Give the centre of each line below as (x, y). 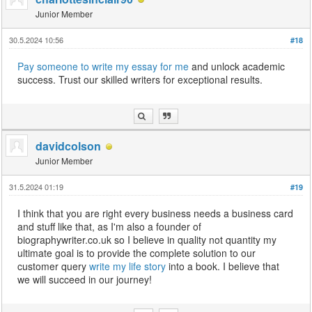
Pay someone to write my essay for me (103, 66)
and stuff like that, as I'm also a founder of (110, 226)
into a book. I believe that (223, 266)
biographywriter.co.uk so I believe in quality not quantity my (147, 240)
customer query (54, 266)
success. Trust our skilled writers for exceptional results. (140, 79)
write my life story (128, 266)
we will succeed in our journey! (85, 279)
